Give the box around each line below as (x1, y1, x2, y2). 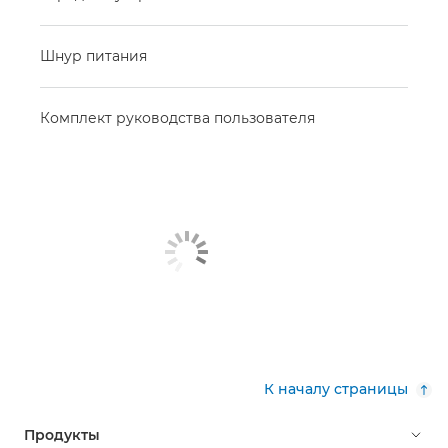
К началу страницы (264, 379, 408, 398)
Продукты (24, 425, 100, 444)
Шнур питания (40, 46, 147, 65)
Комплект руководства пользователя (40, 108, 315, 127)
